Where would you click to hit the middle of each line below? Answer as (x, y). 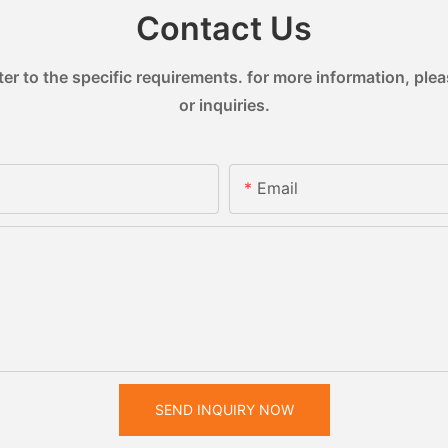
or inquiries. (224, 104)
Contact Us (224, 29)
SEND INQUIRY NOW (224, 409)
